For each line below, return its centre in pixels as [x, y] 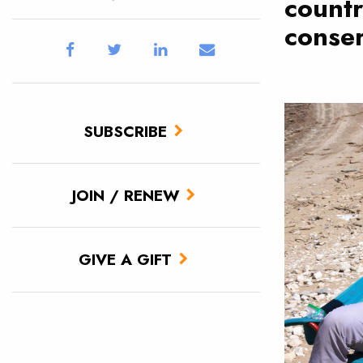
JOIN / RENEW [125, 196]
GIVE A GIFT [125, 260]
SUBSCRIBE [125, 131]
